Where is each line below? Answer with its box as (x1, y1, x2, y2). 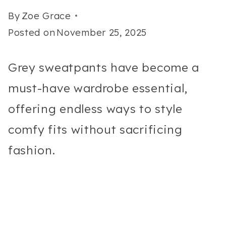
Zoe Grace (21, 10, 71, 22)
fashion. (8, 142, 55, 157)
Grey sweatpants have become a (8, 60, 200, 75)
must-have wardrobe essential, (8, 80, 188, 95)
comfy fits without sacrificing (8, 122, 183, 137)
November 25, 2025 (56, 26, 147, 38)
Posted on (8, 26, 55, 38)
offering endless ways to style (8, 101, 183, 116)
